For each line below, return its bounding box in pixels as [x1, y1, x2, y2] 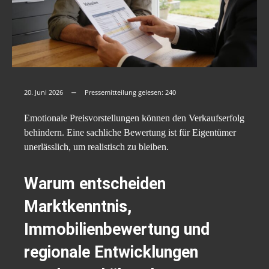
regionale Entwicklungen [24, 243, 198, 262]
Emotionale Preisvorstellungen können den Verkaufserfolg [24, 113, 244, 124]
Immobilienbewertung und [24, 220, 210, 240]
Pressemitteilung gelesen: [85, 88, 165, 97]
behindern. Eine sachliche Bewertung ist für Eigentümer [24, 127, 236, 138]
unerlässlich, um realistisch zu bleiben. [24, 142, 169, 153]
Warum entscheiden [24, 174, 166, 194]
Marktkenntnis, [24, 197, 131, 217]
